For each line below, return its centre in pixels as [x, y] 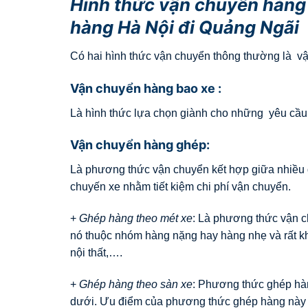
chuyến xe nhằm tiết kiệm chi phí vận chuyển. [180, 187]
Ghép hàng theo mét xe [136, 219]
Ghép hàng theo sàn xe [136, 284]
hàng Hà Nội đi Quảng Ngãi [185, 27]
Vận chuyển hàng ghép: [140, 145]
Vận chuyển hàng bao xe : [146, 88]
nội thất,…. [96, 253]
